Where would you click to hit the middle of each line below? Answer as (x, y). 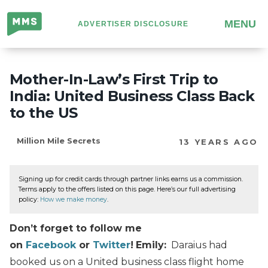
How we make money (74, 200)
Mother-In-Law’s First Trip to (114, 79)
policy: (29, 200)
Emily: (151, 245)
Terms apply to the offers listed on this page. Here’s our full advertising (127, 189)
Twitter (112, 245)
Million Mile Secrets (59, 141)
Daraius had (197, 245)
